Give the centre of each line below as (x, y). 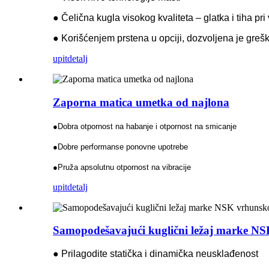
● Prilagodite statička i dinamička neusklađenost (156, 254)
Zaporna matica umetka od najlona (141, 102)
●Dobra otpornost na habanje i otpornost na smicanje (145, 126)
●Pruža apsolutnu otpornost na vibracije (122, 167)
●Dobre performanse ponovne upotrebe (120, 147)
